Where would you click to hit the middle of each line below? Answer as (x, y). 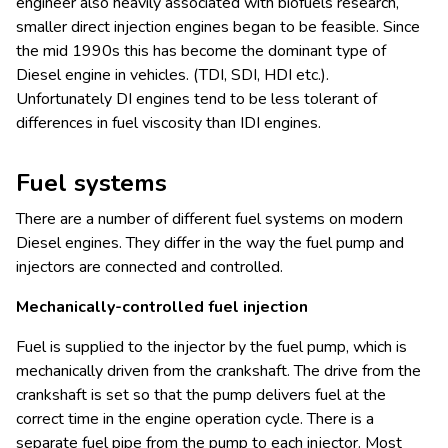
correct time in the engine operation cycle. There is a (195, 418)
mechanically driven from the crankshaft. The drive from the (218, 370)
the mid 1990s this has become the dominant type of (201, 50)
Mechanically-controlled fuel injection (162, 306)
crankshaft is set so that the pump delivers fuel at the (201, 394)
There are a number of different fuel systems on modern (209, 218)
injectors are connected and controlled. (149, 266)
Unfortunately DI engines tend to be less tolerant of (196, 98)
